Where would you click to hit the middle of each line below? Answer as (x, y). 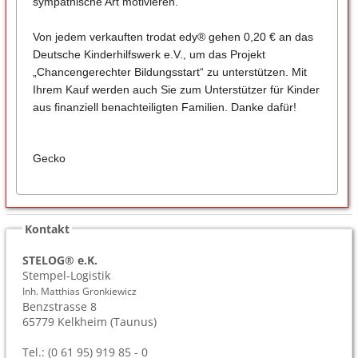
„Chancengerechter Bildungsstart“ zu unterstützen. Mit (169, 72)
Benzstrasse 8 (60, 306)
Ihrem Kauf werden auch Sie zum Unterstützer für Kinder (176, 89)
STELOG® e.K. (60, 260)
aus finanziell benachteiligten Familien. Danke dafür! (164, 107)
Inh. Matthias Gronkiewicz (80, 291)
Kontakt (48, 229)
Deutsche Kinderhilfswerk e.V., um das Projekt (149, 54)
